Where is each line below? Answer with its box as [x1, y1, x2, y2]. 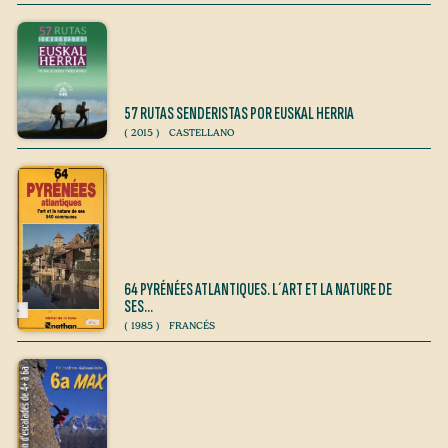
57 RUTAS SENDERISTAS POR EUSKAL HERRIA [124, 103, 354, 124]
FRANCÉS [168, 319, 215, 333]
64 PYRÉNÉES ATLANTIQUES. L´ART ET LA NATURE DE [124, 279, 392, 300]
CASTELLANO [168, 126, 234, 140]
